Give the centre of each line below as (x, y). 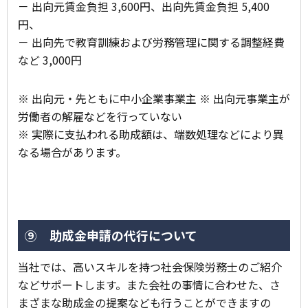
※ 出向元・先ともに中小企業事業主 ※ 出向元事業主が (154, 98)
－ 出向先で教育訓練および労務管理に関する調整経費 (151, 42)
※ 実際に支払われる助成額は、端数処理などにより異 (151, 134)
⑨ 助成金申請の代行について (111, 235)
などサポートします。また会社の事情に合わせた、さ (149, 284)
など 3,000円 (50, 59)
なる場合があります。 (72, 152)
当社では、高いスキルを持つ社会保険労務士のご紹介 (150, 266)
